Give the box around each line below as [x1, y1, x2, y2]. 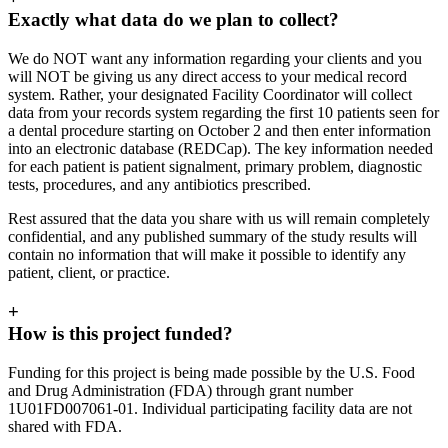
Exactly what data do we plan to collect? [8, 9, 339, 31]
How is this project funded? [8, 322, 233, 344]
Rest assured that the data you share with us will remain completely [8, 210, 430, 228]
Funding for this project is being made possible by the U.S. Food [8, 363, 415, 381]
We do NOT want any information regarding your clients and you [8, 50, 422, 68]
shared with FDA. [8, 417, 122, 435]
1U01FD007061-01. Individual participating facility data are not [8, 399, 412, 417]
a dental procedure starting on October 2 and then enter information [8, 122, 431, 140]
